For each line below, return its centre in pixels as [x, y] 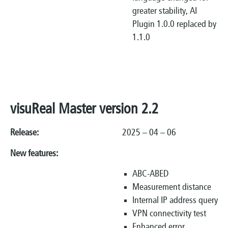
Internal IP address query [175, 201]
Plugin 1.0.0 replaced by [174, 24]
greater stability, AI [165, 11]
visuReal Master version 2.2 [84, 110]
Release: [66, 133]
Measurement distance [172, 188]
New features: [34, 154]
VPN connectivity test [169, 214]
